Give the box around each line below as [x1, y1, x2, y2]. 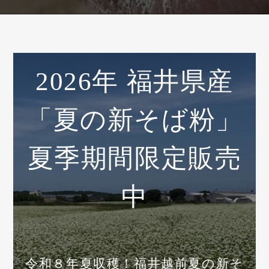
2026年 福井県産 [35, 67, 234, 95]
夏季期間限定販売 [27, 144, 242, 172]
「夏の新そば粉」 [26, 105, 243, 134]
